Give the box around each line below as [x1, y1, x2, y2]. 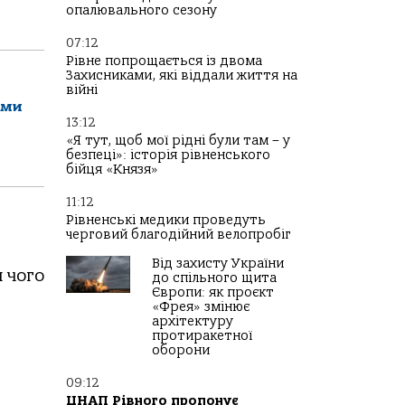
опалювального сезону [66, 3, 217, 19]
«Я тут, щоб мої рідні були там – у [66, 133, 290, 149]
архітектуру [152, 314, 233, 330]
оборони [152, 343, 210, 359]
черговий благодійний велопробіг [66, 227, 291, 243]
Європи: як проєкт [152, 285, 274, 301]
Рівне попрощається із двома [66, 53, 262, 70]
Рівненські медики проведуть [66, 212, 266, 229]
